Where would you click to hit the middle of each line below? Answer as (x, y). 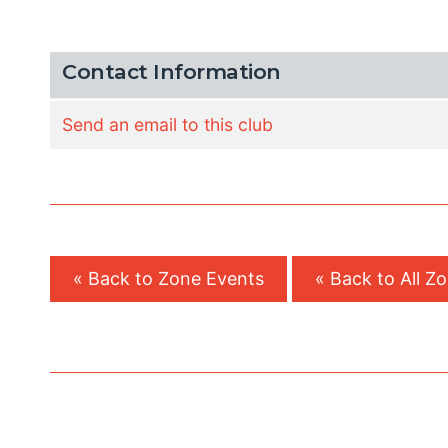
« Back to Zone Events (168, 278)
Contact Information (171, 72)
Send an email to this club (168, 124)
